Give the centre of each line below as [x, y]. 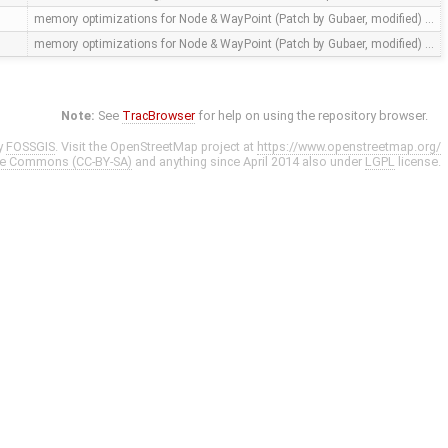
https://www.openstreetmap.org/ [349, 147]
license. [418, 162]
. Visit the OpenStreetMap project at [156, 147]
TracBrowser [159, 116]
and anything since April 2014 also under [248, 162]
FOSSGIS [30, 147]
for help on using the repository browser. [312, 116]
